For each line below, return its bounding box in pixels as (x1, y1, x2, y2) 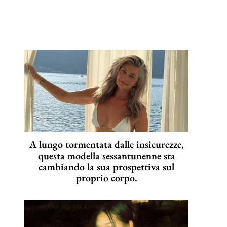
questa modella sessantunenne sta (37, 149, 175, 163)
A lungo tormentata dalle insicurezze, (29, 138, 184, 152)
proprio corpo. (75, 171, 137, 185)
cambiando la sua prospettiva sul (39, 160, 174, 174)
